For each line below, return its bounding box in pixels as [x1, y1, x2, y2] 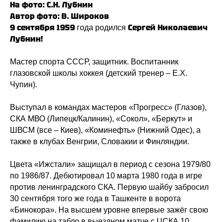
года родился [75, 23, 128, 32]
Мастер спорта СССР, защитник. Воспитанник [10, 57, 178, 66]
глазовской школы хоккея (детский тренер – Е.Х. [10, 68, 187, 77]
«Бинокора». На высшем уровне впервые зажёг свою [10, 205, 208, 214]
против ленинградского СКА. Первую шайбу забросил [10, 182, 209, 191]
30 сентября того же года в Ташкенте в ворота [10, 194, 181, 203]
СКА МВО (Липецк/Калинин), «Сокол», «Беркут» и [10, 114, 192, 123]
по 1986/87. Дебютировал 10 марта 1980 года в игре [10, 171, 202, 180]
